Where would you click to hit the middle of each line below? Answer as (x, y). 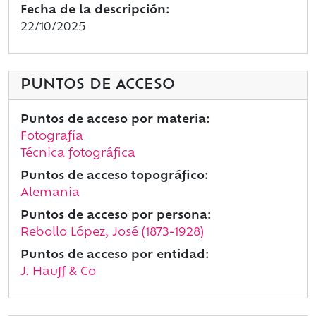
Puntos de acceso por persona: (116, 216)
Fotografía (52, 137)
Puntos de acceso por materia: (115, 120)
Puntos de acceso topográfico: (114, 177)
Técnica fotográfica (78, 154)
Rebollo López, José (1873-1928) (112, 233)
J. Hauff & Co (58, 273)
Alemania (50, 194)
